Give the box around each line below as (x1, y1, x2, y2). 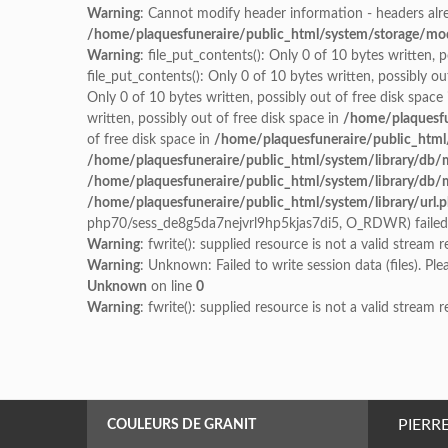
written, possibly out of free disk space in (87, 112, 343, 126)
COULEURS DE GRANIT (107, 418, 256, 432)
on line (147, 280, 196, 294)
